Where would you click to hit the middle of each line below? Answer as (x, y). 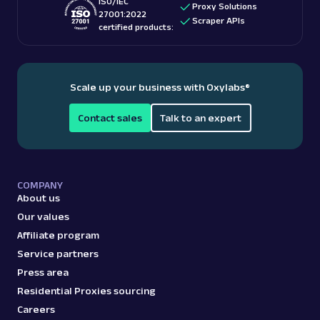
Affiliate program (58, 235)
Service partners (58, 253)
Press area (43, 272)
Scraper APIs (219, 20)
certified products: (136, 26)
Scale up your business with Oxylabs (157, 87)
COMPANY (40, 185)
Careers (36, 309)
